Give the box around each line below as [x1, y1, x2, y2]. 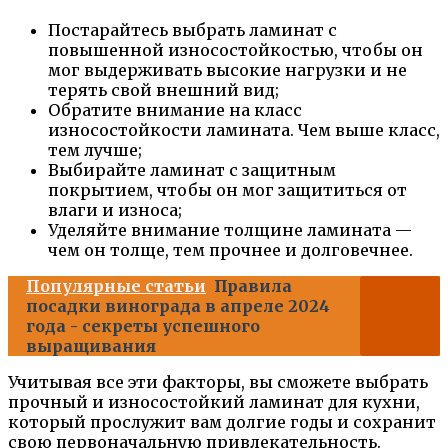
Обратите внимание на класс [48, 100, 302, 121]
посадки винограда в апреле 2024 [26, 296, 330, 317]
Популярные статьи [26, 276, 206, 297]
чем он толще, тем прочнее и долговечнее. [48, 240, 413, 261]
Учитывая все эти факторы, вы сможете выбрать [8, 372, 428, 393]
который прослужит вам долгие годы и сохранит [8, 412, 436, 433]
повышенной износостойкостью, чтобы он [48, 40, 423, 61]
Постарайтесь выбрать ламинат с [48, 20, 337, 41]
